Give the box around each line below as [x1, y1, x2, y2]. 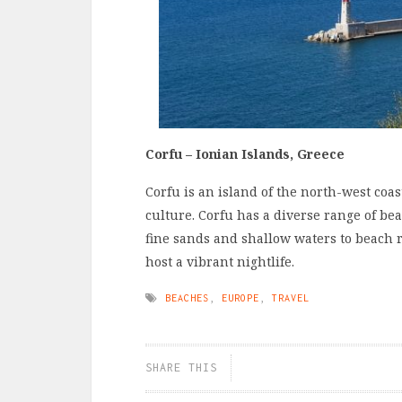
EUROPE [222, 292, 259, 303]
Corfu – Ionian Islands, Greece [145, 144, 345, 162]
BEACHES [165, 292, 209, 303]
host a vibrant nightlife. [145, 252, 294, 270]
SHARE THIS [145, 360, 217, 374]
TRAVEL [272, 292, 310, 303]
